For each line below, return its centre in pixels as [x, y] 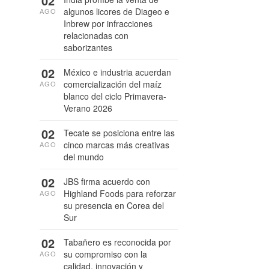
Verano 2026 [88, 108]
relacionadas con [96, 35]
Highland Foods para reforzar [120, 193]
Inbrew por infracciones [108, 23]
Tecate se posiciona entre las [119, 133]
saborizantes [88, 47]
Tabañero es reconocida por [117, 242]
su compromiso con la [105, 254]
